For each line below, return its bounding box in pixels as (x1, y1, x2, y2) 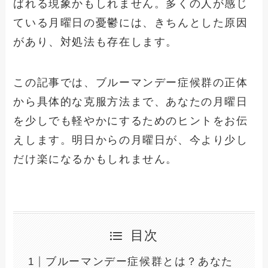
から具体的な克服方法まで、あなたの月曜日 (13, 95, 248, 108)
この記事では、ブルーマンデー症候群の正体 (13, 76, 248, 89)
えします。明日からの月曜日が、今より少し (13, 133, 248, 146)
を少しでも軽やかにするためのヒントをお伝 (13, 114, 248, 127)
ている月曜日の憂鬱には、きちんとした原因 (13, 16, 248, 29)
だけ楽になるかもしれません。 (13, 153, 178, 165)
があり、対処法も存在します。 (13, 35, 178, 48)
